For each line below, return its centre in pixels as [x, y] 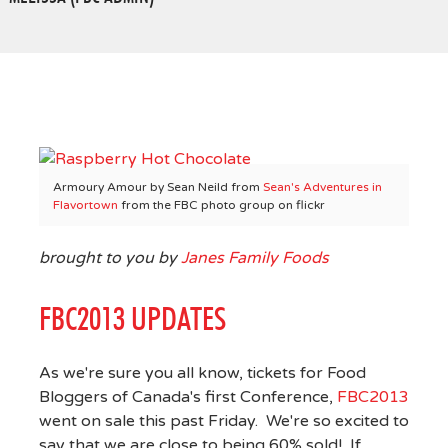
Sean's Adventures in [322, 187]
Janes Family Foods [254, 258]
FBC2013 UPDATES [132, 318]
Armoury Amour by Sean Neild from [157, 187]
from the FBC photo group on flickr [221, 205]
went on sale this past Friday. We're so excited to [223, 421]
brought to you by [109, 258]
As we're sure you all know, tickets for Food [202, 373]
